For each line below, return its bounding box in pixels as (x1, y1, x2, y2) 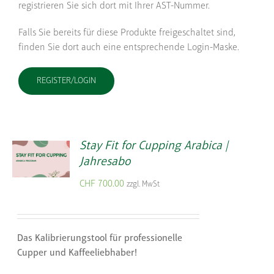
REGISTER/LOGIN (37, 76, 96, 86)
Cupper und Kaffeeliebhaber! (17, 248, 138, 258)
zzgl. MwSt (127, 180, 160, 188)
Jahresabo (80, 155, 131, 168)
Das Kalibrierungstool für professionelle (17, 233, 183, 243)
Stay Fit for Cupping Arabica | (80, 139, 229, 152)
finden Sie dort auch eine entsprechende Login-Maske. (18, 42, 239, 53)
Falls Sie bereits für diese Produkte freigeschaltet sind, (18, 28, 235, 38)
